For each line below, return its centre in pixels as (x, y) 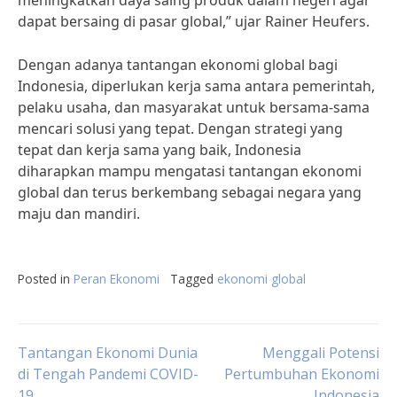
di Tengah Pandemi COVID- (108, 374)
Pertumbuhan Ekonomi (302, 374)
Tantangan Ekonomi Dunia (108, 353)
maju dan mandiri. (79, 214)
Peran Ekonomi (117, 279)
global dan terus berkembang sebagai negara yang (190, 192)
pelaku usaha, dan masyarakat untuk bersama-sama (194, 107)
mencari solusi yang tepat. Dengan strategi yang (180, 128)
